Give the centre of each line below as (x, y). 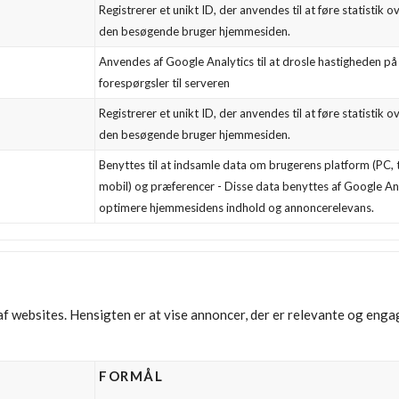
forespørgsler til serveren (164, 83)
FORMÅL (131, 375)
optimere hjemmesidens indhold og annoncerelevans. (236, 208)
